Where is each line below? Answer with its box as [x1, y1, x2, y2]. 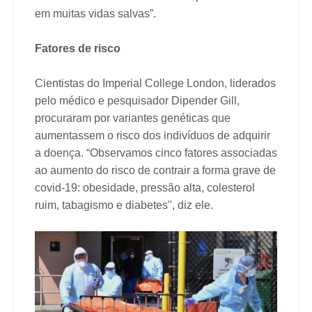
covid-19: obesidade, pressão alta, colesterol [35, 181, 255, 194]
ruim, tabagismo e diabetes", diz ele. [35, 198, 213, 211]
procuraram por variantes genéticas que [35, 111, 231, 124]
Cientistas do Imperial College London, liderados [35, 77, 276, 89]
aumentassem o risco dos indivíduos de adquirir [35, 129, 270, 141]
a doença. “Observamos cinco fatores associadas [35, 146, 277, 159]
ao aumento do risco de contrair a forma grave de [35, 164, 276, 176]
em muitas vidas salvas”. [35, 7, 156, 19]
